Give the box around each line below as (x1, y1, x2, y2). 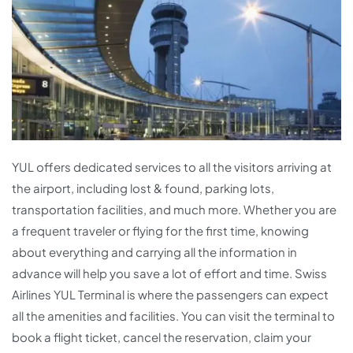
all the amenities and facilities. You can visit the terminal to (12, 308, 335, 324)
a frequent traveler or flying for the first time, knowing (12, 223, 309, 239)
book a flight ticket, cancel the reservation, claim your (12, 329, 311, 345)
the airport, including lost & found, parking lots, (12, 180, 274, 196)
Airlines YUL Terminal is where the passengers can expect (12, 287, 329, 303)
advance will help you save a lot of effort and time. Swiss (12, 266, 327, 281)
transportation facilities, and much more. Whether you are (12, 202, 336, 217)
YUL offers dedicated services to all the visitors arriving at (12, 159, 332, 175)
